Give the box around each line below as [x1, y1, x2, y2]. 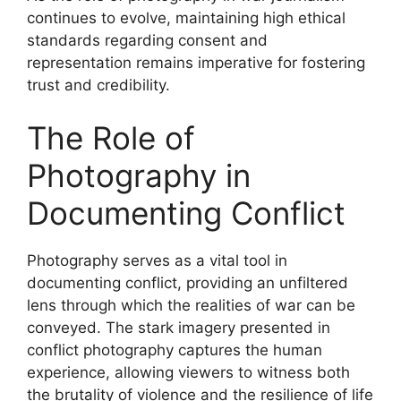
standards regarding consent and [27, 30, 268, 49]
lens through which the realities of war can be [27, 296, 355, 314]
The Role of [27, 119, 195, 157]
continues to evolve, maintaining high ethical [27, 8, 346, 27]
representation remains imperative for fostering [27, 53, 365, 72]
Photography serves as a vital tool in [27, 252, 287, 269]
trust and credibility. [27, 75, 170, 94]
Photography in [27, 157, 251, 194]
